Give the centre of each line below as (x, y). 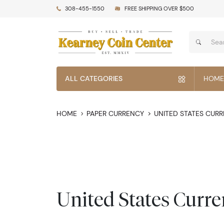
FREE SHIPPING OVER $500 (159, 9)
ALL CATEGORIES (94, 78)
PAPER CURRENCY (115, 113)
